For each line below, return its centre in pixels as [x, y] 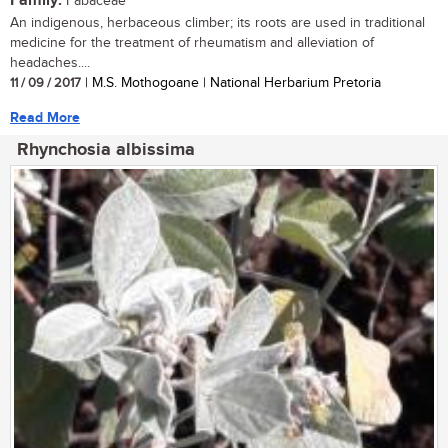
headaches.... [50, 62]
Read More [45, 117]
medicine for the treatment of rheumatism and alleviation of [192, 42]
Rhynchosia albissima [106, 149]
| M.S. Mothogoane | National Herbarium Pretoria [231, 82]
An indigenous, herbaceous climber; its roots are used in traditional [217, 22]
